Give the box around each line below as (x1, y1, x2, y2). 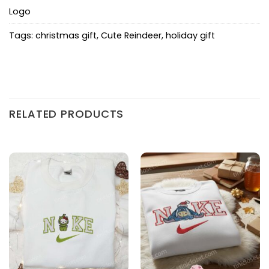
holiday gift (166, 29, 215, 41)
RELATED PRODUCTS (9, 106, 124, 122)
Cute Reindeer (101, 29, 162, 41)
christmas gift (35, 29, 97, 41)
